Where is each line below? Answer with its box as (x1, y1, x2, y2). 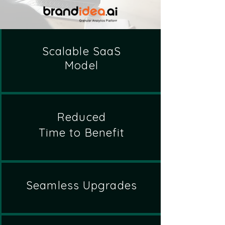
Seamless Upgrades (26, 178, 137, 192)
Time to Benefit (38, 126, 125, 140)
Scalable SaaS (42, 44, 122, 58)
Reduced (57, 110, 106, 124)
